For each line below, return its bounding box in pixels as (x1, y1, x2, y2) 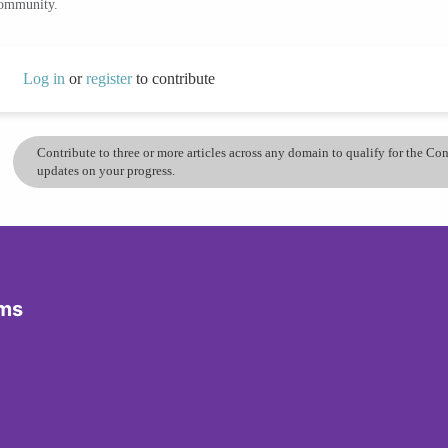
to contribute (135, 69, 215, 87)
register (85, 69, 136, 87)
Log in (22, 69, 65, 87)
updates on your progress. (37, 162, 176, 178)
